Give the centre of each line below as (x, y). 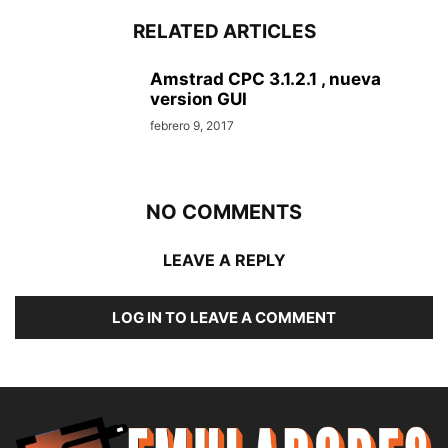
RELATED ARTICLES (224, 32)
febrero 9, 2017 (192, 126)
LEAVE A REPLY (224, 260)
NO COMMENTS (224, 212)
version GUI (198, 99)
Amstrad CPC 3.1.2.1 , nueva (265, 79)
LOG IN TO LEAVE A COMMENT (224, 318)
